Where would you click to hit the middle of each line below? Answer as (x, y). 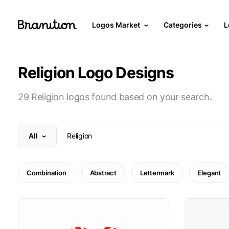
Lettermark (157, 173)
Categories (183, 25)
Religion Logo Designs (96, 73)
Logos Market (117, 25)
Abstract (103, 173)
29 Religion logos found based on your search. (115, 97)
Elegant (209, 173)
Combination (47, 173)
